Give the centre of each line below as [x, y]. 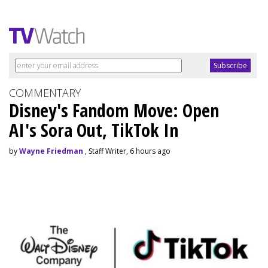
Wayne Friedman [51, 151]
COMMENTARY [45, 93]
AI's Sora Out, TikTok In [94, 130]
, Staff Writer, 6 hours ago [127, 151]
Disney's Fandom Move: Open [114, 111]
